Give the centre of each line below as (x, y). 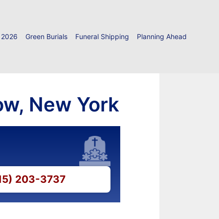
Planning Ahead (162, 36)
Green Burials (46, 36)
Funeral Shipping (102, 36)
